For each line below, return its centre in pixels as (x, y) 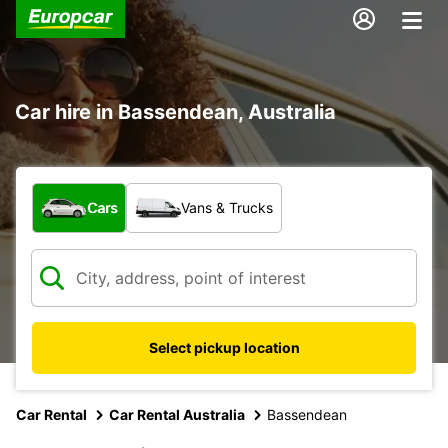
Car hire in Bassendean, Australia (175, 111)
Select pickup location (224, 347)
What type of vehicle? (116, 192)
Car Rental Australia (177, 414)
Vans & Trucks (227, 207)
